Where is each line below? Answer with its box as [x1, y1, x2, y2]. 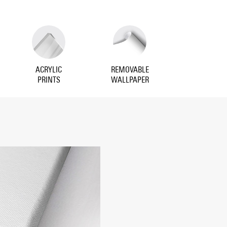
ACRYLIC [35, 64, 62, 74]
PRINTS [37, 74, 60, 85]
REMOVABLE [110, 64, 149, 74]
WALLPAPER [110, 74, 149, 85]
